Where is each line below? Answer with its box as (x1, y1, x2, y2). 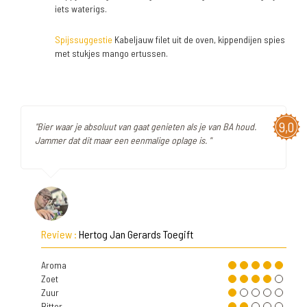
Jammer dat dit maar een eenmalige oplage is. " (35, 134, 211, 146)
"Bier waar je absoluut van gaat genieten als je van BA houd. (35, 121, 256, 132)
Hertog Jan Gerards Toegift (79, 228, 193, 241)
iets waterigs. (55, 3, 107, 14)
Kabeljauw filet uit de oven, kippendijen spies (112, 34, 285, 45)
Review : (41, 228, 79, 241)
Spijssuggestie (55, 34, 112, 45)
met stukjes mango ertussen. (55, 47, 168, 59)
